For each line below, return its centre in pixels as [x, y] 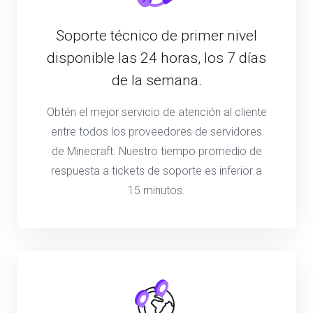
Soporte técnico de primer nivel [156, 35]
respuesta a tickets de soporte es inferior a [156, 170]
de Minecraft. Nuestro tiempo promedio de [156, 151]
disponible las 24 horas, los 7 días [156, 58]
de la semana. [156, 80]
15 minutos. [156, 190]
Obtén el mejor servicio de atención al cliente [156, 112]
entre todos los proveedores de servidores [156, 131]
